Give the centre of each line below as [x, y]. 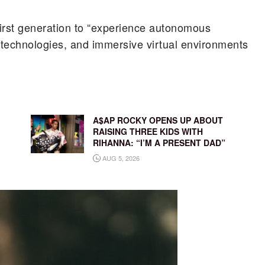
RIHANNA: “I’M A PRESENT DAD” [159, 143]
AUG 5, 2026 [120, 158]
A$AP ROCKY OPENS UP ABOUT [158, 120]
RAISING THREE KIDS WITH [148, 132]
